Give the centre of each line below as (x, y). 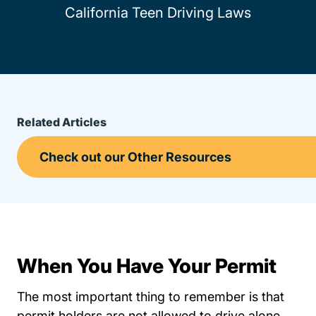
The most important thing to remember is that (151, 297)
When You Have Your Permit (147, 266)
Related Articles (62, 122)
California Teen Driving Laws (158, 13)
